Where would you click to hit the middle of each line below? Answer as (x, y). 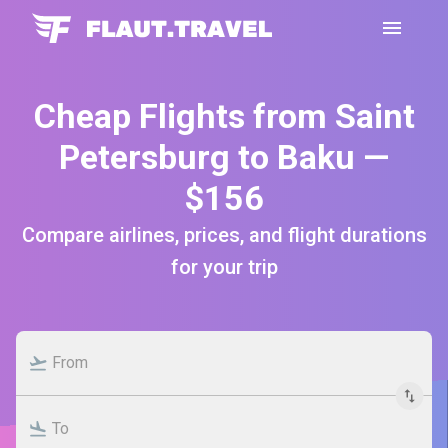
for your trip (224, 267)
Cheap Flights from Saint (224, 116)
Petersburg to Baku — (224, 157)
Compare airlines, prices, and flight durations (224, 235)
